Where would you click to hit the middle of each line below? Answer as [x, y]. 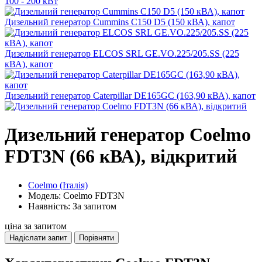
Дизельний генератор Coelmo [128, 135]
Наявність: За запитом [72, 206]
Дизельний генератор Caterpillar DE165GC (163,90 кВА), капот [130, 96]
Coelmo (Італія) [58, 185]
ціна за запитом [36, 226]
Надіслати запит [38, 237]
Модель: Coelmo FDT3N [76, 195]
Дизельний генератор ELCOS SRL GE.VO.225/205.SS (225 [122, 54]
